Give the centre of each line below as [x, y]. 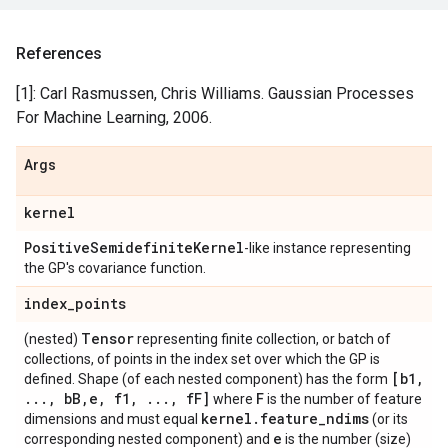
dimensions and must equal [112, 419]
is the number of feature [343, 399]
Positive [57, 247]
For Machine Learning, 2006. [114, 117]
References [59, 53]
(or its [388, 419]
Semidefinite [141, 247]
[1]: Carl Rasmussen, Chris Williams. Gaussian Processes [215, 93]
